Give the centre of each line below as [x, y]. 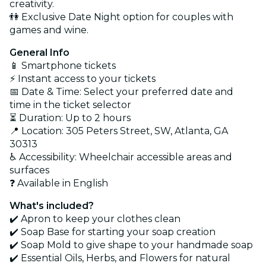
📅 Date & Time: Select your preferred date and [121, 91]
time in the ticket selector [70, 104]
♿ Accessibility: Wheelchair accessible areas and [121, 157]
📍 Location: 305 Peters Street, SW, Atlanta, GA [119, 131]
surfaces [29, 170]
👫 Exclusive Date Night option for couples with [121, 17]
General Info [39, 52]
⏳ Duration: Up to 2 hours [70, 118]
